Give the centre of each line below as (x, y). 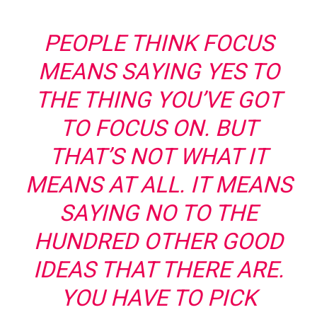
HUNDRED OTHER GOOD (158, 241)
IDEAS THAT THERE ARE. (158, 270)
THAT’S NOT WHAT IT (158, 156)
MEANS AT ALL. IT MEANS (158, 185)
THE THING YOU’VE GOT (158, 100)
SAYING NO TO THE (158, 213)
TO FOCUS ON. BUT (158, 128)
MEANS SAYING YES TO (158, 71)
